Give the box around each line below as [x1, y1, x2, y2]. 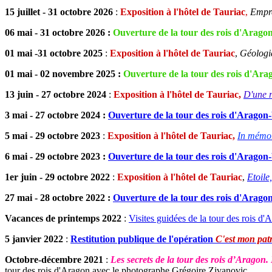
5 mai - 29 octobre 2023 [5, 131, 103, 141]
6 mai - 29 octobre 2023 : [5, 151, 106, 162]
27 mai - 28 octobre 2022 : [5, 192, 110, 203]
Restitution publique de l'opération [70, 234, 216, 245]
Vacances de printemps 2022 [5, 213, 121, 224]
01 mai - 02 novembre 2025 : [5, 69, 121, 80]
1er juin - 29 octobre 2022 [5, 172, 112, 183]
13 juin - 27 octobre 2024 [5, 89, 109, 100]
